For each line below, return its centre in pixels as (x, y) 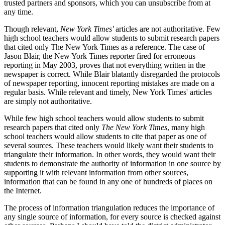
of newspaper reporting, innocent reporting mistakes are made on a (109, 83)
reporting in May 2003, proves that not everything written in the (105, 65)
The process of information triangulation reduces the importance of (109, 207)
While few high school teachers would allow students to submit (104, 118)
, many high (186, 127)
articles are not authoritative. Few (167, 29)
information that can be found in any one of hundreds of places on (108, 181)
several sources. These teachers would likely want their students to (109, 145)
